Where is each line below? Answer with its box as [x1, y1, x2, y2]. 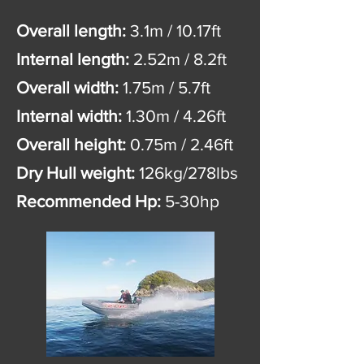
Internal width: [16, 106, 122, 125]
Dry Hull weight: [16, 163, 135, 182]
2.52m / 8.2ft [129, 50, 227, 68]
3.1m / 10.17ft [126, 21, 221, 40]
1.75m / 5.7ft [119, 78, 210, 97]
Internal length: [16, 50, 129, 68]
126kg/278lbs [135, 163, 238, 182]
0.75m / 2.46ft [126, 135, 233, 154]
